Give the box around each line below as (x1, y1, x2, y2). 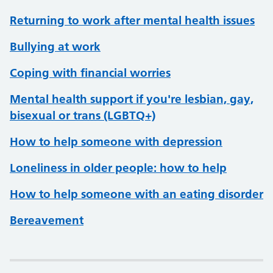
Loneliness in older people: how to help (10, 161, 227, 175)
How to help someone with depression (10, 135, 222, 149)
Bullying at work (10, 40, 101, 54)
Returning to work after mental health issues (10, 13, 255, 27)
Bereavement (10, 213, 83, 227)
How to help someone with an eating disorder (10, 187, 263, 201)
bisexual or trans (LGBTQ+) (10, 108, 155, 122)
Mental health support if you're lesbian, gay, (10, 92, 253, 106)
